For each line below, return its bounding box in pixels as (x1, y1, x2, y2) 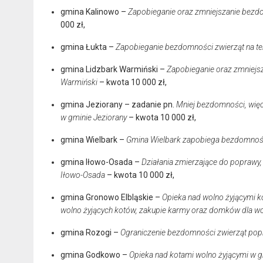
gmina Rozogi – (60, 227, 120, 237)
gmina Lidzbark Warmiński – (60, 64, 167, 74)
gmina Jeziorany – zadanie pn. (60, 99, 176, 109)
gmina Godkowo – (60, 249, 129, 259)
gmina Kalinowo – (60, 6, 128, 16)
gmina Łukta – (60, 42, 116, 52)
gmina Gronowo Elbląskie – (60, 192, 162, 202)
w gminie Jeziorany (60, 112, 127, 122)
